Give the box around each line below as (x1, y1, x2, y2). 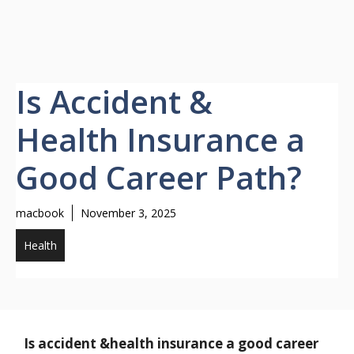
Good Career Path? (16, 156, 302, 199)
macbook (16, 205, 64, 220)
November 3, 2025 (81, 205, 176, 220)
